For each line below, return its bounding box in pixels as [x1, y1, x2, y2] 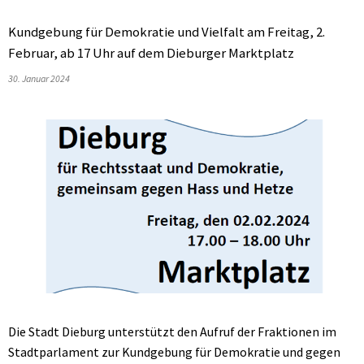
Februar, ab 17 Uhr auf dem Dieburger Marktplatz [8, 44, 294, 62]
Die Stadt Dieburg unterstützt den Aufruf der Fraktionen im [8, 323, 336, 340]
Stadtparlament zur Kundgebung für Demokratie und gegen [8, 343, 340, 360]
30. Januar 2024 [8, 72, 73, 84]
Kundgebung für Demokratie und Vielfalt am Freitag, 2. [8, 23, 325, 41]
